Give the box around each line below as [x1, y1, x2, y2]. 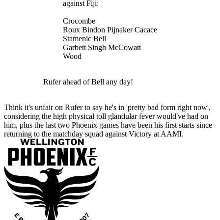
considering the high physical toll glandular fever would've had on [4, 112, 208, 121]
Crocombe [63, 17, 97, 26]
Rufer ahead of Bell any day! [43, 78, 133, 86]
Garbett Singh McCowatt [63, 43, 141, 52]
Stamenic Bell [63, 34, 106, 43]
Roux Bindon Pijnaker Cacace [63, 26, 157, 34]
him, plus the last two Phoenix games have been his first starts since [4, 121, 212, 130]
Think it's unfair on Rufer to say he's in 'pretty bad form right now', [4, 103, 211, 112]
